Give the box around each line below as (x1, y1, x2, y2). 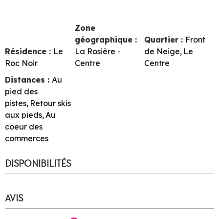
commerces (5, 133, 48, 143)
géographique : (74, 34, 137, 44)
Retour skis (30, 98, 71, 108)
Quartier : (144, 34, 186, 44)
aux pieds (5, 109, 42, 120)
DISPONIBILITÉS (5, 157, 71, 170)
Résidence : (5, 46, 53, 56)
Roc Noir (5, 58, 38, 68)
